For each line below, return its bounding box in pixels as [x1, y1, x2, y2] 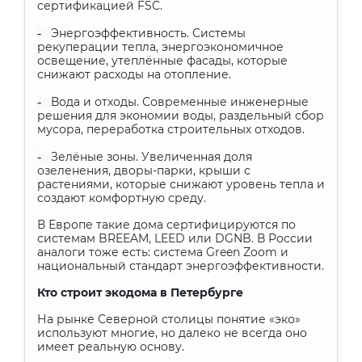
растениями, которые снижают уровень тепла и [37, 177, 325, 192]
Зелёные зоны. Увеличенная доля [51, 149, 252, 164]
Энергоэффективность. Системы [51, 26, 246, 40]
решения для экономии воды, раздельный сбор [37, 108, 324, 123]
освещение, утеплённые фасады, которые [37, 53, 288, 68]
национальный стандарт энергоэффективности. [37, 259, 324, 273]
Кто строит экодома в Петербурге [37, 285, 243, 300]
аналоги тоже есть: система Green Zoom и [37, 245, 288, 259]
